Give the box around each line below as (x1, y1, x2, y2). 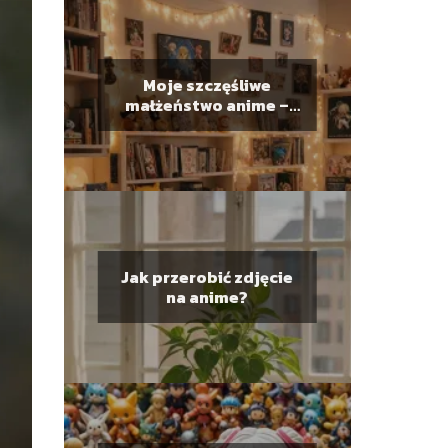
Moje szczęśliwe (143, 72, 272, 97)
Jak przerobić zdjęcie (121, 264, 294, 289)
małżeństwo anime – (125, 92, 290, 117)
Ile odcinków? (151, 112, 263, 137)
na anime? (166, 284, 249, 309)
